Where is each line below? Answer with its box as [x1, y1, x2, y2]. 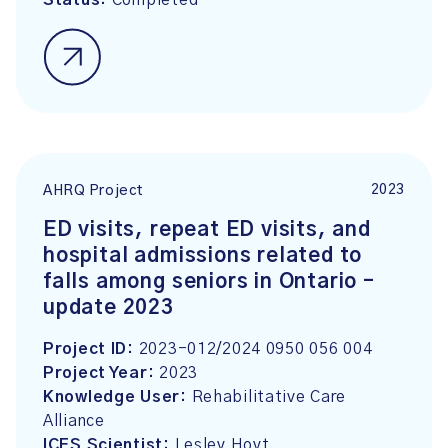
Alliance [43, 413, 105, 429]
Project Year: [43, 365, 160, 381]
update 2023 [43, 298, 174, 318]
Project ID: [43, 341, 139, 357]
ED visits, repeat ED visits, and [43, 220, 371, 240]
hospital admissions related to [43, 246, 363, 266]
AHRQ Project [43, 184, 144, 199]
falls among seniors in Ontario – [43, 272, 375, 292]
